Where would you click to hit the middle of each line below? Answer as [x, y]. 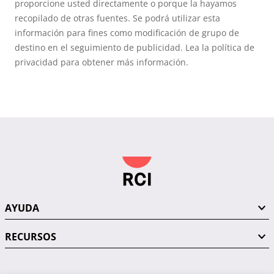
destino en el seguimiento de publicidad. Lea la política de [135, 47]
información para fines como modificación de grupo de [127, 32]
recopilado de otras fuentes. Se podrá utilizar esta [117, 18]
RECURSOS [31, 236]
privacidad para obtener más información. [102, 62]
